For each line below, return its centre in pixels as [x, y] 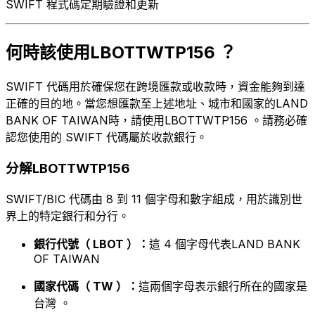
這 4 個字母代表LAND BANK [225, 244]
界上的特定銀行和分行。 [67, 216]
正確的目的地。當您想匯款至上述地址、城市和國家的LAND [157, 103]
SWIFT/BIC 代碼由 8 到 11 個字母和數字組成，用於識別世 [154, 199]
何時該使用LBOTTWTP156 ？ [121, 52]
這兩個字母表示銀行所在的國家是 [223, 287]
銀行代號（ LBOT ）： [91, 244]
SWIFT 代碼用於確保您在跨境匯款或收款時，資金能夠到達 [155, 86]
